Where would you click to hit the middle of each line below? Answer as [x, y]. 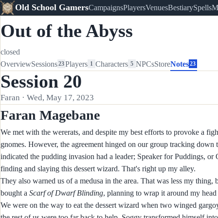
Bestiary [180, 7]
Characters [112, 64]
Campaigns [106, 7]
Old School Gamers [52, 8]
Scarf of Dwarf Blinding [66, 193]
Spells [202, 7]
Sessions [44, 64]
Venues [156, 7]
